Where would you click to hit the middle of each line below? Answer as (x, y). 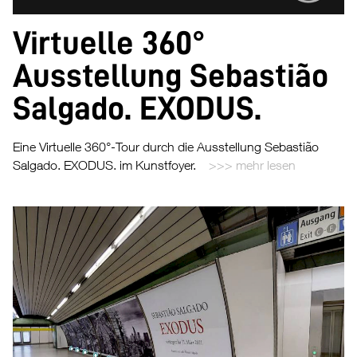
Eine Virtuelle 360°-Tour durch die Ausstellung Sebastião (166, 147)
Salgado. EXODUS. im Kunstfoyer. (104, 165)
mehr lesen (266, 165)
